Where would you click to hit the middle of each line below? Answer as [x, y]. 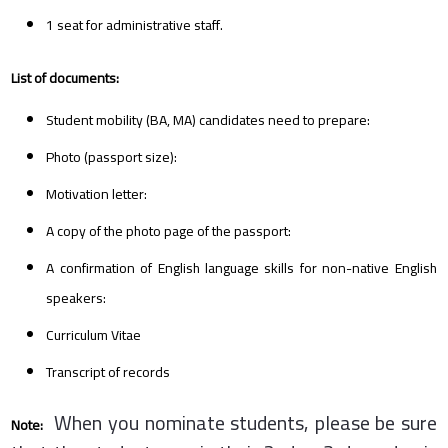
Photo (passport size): [112, 156]
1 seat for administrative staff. [135, 24]
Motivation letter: [97, 193]
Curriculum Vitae [94, 334]
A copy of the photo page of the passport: [169, 230]
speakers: [76, 297]
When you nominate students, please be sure [240, 422]
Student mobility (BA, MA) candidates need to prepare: [208, 119]
